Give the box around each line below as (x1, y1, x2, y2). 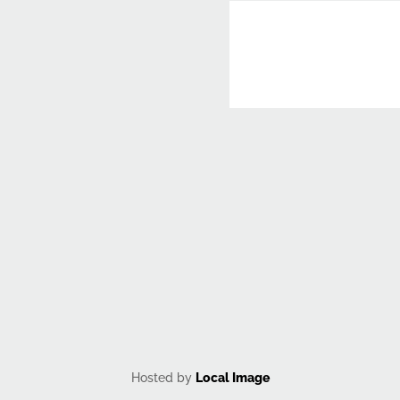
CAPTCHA (229, 130, 289, 146)
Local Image (195, 370, 270, 385)
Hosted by (130, 370, 196, 385)
